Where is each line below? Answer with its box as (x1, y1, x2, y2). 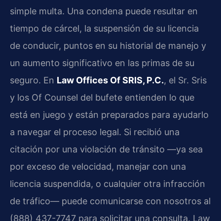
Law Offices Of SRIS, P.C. (57, 74, 164, 85)
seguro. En (10, 74, 57, 85)
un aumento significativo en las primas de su (10, 57, 194, 68)
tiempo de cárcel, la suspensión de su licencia (10, 23, 199, 34)
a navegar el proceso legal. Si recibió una (10, 126, 180, 137)
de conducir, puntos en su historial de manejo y (10, 40, 206, 51)
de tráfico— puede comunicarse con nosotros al (10, 195, 211, 206)
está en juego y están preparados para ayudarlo (10, 109, 209, 120)
